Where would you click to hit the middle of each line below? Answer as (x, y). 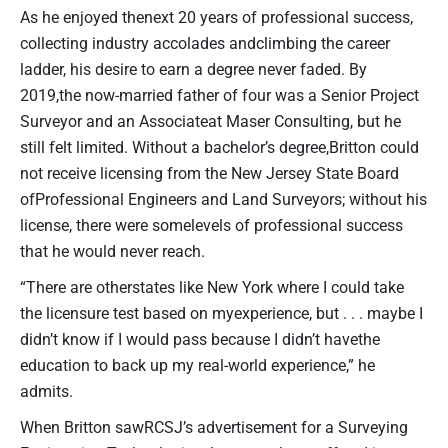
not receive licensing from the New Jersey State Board (209, 173)
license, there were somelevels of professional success (211, 225)
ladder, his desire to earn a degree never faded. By (193, 69)
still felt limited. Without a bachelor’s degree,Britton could (219, 147)
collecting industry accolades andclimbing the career (205, 43)
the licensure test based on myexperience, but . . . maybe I (221, 313)
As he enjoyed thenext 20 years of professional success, (216, 17)
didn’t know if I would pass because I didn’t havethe (200, 339)
